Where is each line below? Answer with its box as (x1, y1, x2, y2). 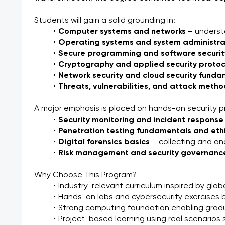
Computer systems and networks (58, 28, 186, 36)
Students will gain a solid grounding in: (34, 17, 175, 25)
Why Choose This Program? (34, 171, 137, 179)
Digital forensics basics (58, 138, 150, 146)
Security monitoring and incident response (58, 116, 223, 124)
